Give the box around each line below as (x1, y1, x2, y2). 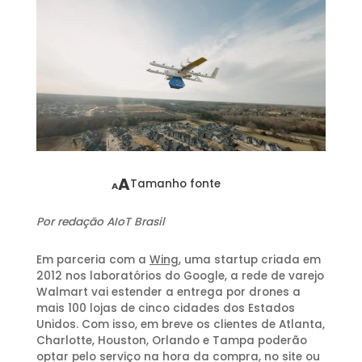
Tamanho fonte (130, 176, 221, 192)
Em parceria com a (36, 252, 149, 268)
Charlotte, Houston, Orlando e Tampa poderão (36, 333, 307, 349)
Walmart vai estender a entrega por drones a (36, 284, 301, 301)
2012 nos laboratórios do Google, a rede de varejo (36, 268, 324, 284)
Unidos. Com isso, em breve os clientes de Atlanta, (36, 317, 325, 333)
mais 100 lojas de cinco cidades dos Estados (36, 301, 295, 317)
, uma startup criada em (178, 252, 321, 268)
